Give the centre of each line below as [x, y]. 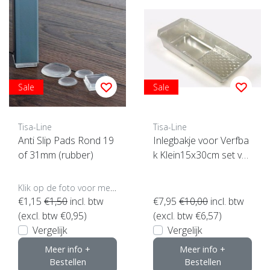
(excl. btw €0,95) [52, 215]
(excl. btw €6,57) [187, 215]
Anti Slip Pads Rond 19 [66, 140]
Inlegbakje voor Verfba [201, 140]
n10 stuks [174, 169]
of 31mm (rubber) [56, 155]
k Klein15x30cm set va [200, 155]
